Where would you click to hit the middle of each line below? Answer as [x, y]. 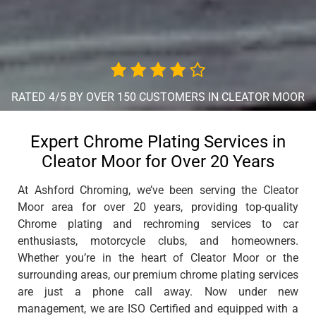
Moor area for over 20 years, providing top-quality [158, 207]
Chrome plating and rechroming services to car [158, 224]
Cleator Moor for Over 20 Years [158, 161]
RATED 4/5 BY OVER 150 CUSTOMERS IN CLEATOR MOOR [158, 97]
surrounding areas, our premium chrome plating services [158, 274]
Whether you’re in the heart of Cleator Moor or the [158, 257]
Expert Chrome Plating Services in [158, 141]
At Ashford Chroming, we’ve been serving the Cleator [158, 190]
